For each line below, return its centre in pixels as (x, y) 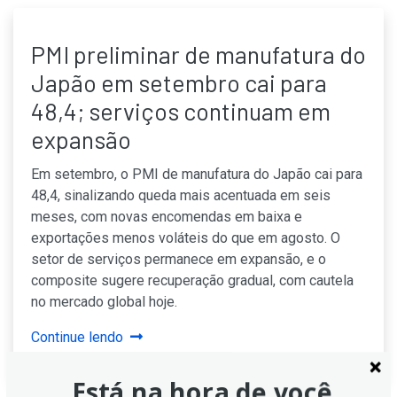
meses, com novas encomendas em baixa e (167, 217)
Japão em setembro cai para (179, 82)
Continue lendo (77, 337)
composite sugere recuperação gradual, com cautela (192, 280)
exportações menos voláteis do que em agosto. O (186, 238)
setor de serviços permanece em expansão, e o (179, 259)
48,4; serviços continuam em (181, 111)
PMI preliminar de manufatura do (198, 54)
